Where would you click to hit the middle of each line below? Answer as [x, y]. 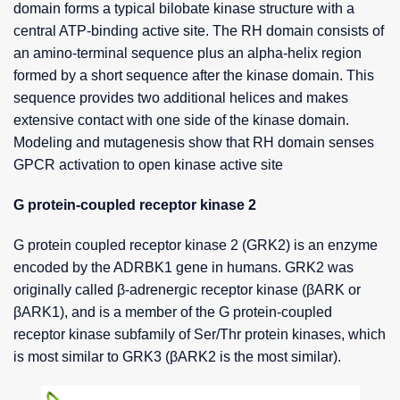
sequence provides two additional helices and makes [181, 98]
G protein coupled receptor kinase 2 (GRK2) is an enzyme [196, 246]
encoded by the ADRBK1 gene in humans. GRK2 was [183, 268]
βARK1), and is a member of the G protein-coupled [173, 312]
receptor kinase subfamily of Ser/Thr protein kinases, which [200, 335]
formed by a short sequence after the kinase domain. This [194, 76]
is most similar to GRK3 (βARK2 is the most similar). [177, 357]
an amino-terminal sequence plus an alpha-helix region [187, 54]
